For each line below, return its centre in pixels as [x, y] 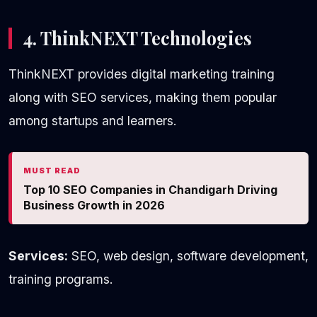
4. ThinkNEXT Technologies [137, 38]
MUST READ [52, 170]
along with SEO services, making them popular [143, 97]
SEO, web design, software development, [188, 255]
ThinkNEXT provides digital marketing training [142, 74]
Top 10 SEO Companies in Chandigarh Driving [150, 189]
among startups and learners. [93, 120]
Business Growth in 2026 [94, 205]
